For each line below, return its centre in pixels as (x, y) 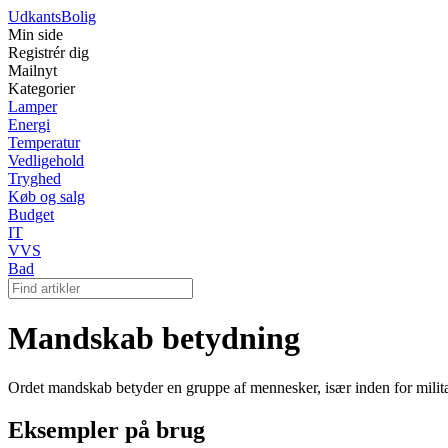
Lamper (32, 106)
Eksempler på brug (106, 429)
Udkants (34, 16)
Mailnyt (32, 70)
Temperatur (44, 142)
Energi (29, 124)
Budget (31, 214)
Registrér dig (48, 52)
